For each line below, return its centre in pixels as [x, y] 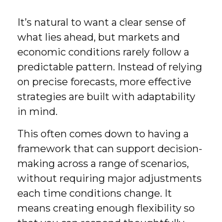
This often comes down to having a [103, 134]
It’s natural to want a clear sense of [101, 22]
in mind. [37, 111]
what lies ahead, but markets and [99, 37]
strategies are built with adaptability [106, 97]
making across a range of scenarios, [103, 164]
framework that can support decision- [110, 149]
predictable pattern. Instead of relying [110, 67]
